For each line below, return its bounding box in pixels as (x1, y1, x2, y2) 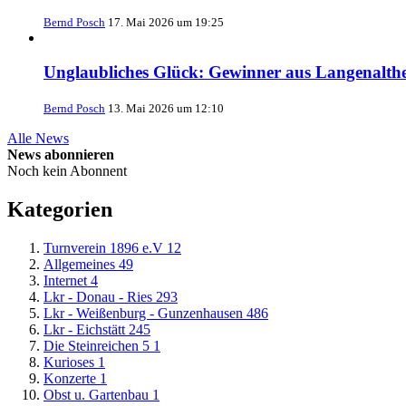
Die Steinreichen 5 (43, 337, 150, 353)
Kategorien (7, 197, 112, 221)
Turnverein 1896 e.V (43, 239, 163, 256)
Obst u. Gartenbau (43, 386, 149, 402)
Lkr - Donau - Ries (43, 288, 152, 304)
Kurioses (43, 353, 94, 370)
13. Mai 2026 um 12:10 (108, 101, 224, 116)
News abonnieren (7, 147, 114, 163)
